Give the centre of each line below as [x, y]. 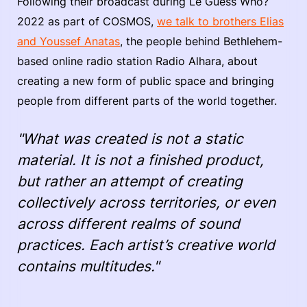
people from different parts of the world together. [147, 101]
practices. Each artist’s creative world [146, 245]
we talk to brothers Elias [220, 22]
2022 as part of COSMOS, [87, 22]
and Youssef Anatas [69, 41]
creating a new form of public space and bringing [146, 81]
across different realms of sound [128, 224]
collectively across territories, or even [146, 203]
